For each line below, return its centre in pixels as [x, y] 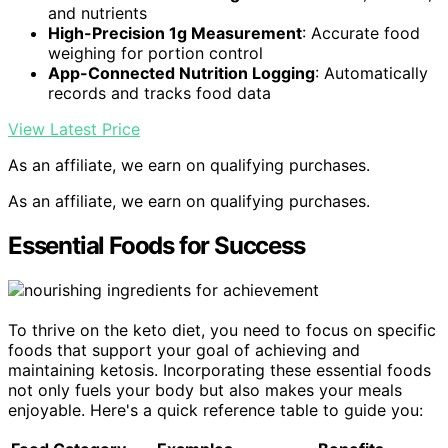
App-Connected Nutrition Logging [181, 72]
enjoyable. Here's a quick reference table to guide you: [215, 409]
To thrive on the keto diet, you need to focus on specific [222, 329]
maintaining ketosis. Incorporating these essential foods [219, 369]
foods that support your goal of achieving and [184, 349]
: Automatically [371, 72]
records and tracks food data [159, 92]
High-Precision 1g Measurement [175, 32]
